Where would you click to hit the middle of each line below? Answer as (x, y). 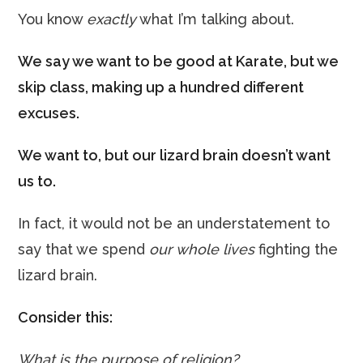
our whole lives (202, 249)
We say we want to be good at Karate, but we (179, 61)
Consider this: (66, 317)
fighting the (297, 249)
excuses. (49, 113)
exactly (112, 19)
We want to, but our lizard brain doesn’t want (175, 155)
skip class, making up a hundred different (161, 87)
